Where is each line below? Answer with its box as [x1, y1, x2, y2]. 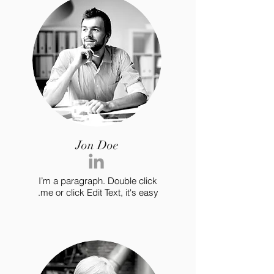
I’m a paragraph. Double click [39, 175, 157, 187]
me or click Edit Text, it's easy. [40, 187, 158, 198]
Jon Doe [76, 138, 119, 153]
